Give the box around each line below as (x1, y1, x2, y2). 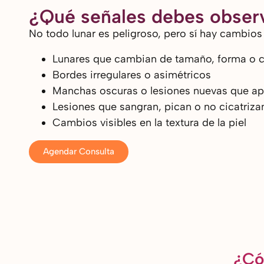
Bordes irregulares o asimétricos (52, 68, 211, 81)
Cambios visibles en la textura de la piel (52, 115, 246, 129)
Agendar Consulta (43, 146, 114, 157)
